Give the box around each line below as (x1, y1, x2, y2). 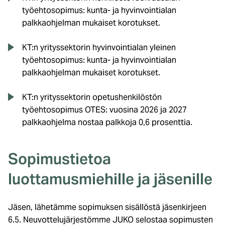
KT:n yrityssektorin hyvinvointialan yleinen (22, 42, 176, 53)
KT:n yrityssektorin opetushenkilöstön (22, 91, 162, 102)
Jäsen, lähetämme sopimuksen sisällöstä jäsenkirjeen (8, 201, 206, 212)
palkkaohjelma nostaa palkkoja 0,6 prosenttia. (22, 117, 192, 128)
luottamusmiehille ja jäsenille (8, 169, 212, 188)
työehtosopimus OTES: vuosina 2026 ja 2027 (22, 104, 187, 115)
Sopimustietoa (8, 149, 111, 168)
